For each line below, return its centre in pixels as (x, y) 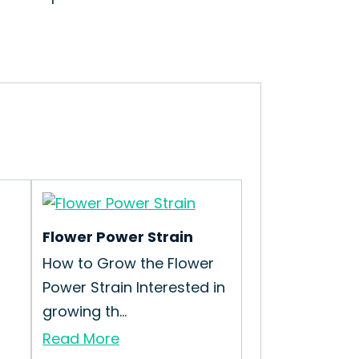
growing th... (85, 311)
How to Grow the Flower (128, 263)
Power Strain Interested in (134, 287)
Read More (81, 339)
